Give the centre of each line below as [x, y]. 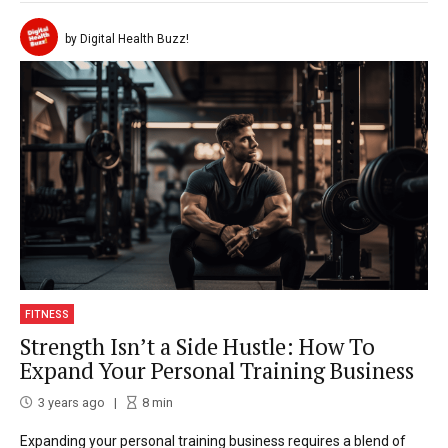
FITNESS [47, 314]
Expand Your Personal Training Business [217, 370]
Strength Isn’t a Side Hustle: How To [197, 346]
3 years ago [71, 403]
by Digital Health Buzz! [127, 38]
